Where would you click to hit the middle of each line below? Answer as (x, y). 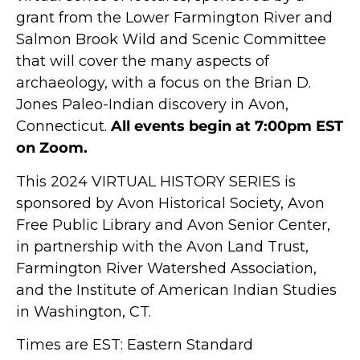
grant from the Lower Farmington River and (174, 18)
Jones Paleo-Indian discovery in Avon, (152, 105)
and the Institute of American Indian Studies (176, 290)
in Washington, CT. (84, 311)
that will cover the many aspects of (143, 61)
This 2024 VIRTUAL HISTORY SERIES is (156, 181)
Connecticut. (63, 127)
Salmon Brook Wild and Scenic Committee (171, 40)
